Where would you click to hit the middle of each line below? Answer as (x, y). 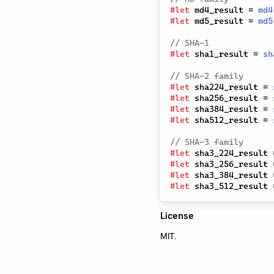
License (177, 216)
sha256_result (226, 98)
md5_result (219, 21)
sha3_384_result (231, 175)
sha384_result (226, 109)
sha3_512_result (231, 186)
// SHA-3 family (207, 142)
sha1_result (221, 54)
